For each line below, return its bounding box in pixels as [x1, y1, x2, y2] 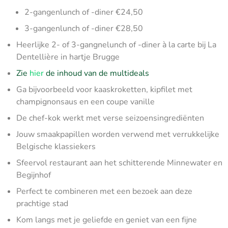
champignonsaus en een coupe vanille [16, 96, 155, 107]
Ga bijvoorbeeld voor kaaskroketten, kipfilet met [16, 84, 192, 95]
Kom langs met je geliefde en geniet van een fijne [16, 214, 197, 225]
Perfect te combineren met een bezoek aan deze [16, 186, 192, 197]
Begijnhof [16, 169, 51, 181]
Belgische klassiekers [16, 141, 96, 152]
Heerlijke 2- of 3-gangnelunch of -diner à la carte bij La [16, 39, 216, 50]
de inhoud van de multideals [44, 68, 149, 79]
